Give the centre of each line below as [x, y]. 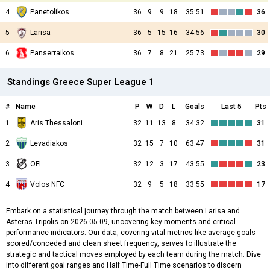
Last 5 [231, 107]
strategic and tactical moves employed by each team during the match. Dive [133, 255]
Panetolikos [50, 12]
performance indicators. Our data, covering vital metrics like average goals [131, 233]
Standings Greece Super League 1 [81, 82]
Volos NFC [47, 185]
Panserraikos [52, 53]
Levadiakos [49, 144]
